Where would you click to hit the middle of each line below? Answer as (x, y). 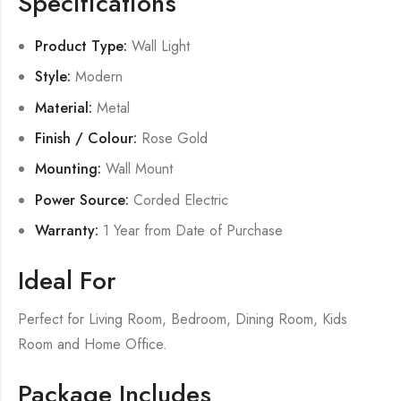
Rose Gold (173, 138)
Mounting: (68, 169)
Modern (97, 77)
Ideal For (67, 281)
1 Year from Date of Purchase (191, 231)
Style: (53, 77)
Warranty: (67, 231)
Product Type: (81, 46)
